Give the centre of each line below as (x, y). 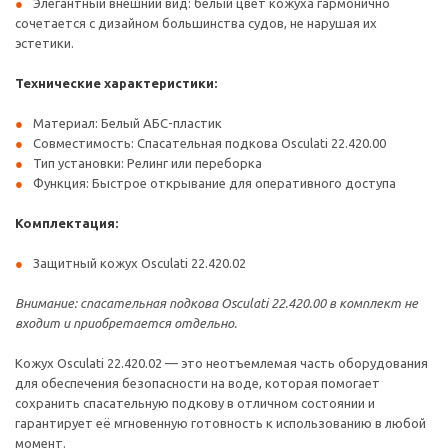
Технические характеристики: (116, 83)
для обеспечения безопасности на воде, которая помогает (197, 383)
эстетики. (44, 43)
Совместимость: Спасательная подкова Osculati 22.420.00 (209, 143)
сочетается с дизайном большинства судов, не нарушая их (196, 23)
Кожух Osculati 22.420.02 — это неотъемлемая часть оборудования (221, 363)
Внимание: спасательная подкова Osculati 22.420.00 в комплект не (216, 303)
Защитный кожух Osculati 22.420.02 (139, 263)
